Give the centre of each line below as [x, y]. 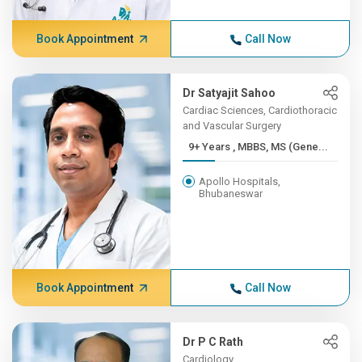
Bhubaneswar [231, 194]
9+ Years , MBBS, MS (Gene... [281, 147]
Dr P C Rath [213, 342]
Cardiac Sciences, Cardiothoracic [260, 110]
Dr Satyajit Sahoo [229, 93]
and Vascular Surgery [232, 126]
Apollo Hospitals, [240, 181]
